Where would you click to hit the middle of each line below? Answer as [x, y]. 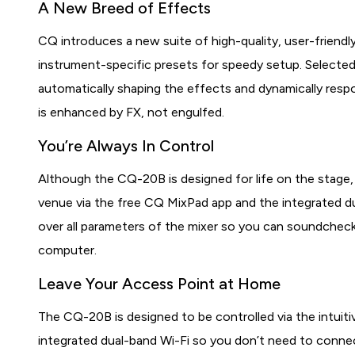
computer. [68, 250]
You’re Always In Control [126, 146]
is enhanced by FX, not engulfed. [132, 112]
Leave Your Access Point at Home [160, 284]
